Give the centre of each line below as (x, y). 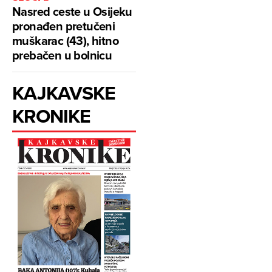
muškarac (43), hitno (65, 41)
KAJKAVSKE (64, 93)
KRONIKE (52, 116)
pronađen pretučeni (64, 26)
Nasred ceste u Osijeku (72, 12)
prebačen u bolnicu (62, 55)
